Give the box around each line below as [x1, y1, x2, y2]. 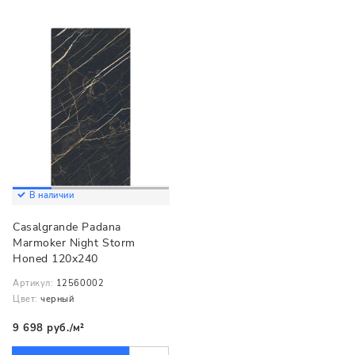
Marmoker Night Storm [13, 235, 136, 251]
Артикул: [13, 277, 54, 289]
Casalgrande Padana [13, 219, 121, 235]
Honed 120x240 [13, 251, 99, 267]
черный [40, 292, 74, 305]
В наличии [29, 189, 74, 202]
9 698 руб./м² [13, 321, 86, 336]
